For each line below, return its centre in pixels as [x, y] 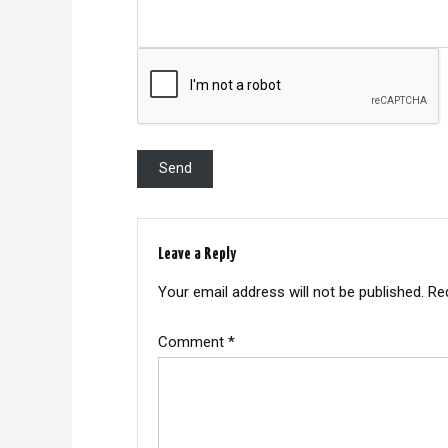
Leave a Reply [197, 254]
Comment [193, 341]
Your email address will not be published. [291, 291]
